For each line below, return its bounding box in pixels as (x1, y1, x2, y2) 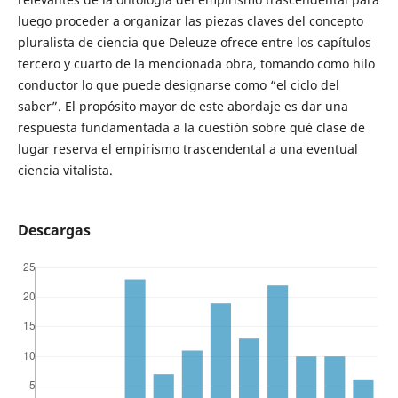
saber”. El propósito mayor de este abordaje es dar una (17, 98, 348, 115)
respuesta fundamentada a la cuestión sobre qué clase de (17, 119, 365, 137)
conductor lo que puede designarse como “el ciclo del (17, 76, 339, 94)
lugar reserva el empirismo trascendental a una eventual (17, 140, 358, 158)
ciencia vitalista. (17, 162, 113, 179)
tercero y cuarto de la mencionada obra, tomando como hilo (17, 55, 375, 73)
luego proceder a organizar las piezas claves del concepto (17, 12, 363, 30)
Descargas (17, 220, 91, 241)
